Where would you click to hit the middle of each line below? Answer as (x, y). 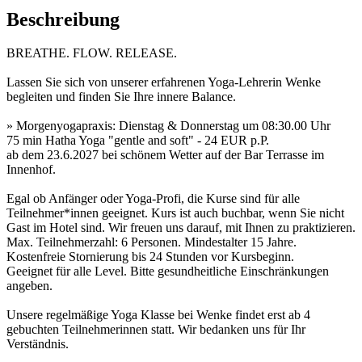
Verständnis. (38, 344)
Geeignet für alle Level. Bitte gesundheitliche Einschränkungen (168, 271)
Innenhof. (31, 170)
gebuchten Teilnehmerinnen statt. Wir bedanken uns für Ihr (156, 330)
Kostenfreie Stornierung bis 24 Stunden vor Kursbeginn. (150, 257)
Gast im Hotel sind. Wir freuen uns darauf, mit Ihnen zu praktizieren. (181, 228)
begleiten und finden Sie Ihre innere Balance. (121, 97)
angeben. (29, 286)
